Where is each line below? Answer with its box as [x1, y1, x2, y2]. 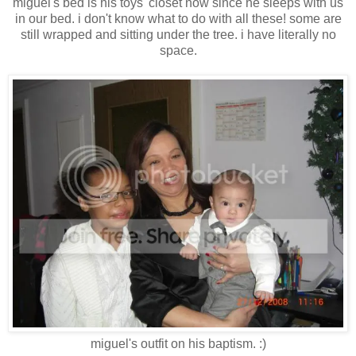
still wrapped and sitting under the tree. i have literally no [20, 28, 336, 42]
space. [159, 44, 197, 58]
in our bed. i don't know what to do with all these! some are [14, 12, 342, 26]
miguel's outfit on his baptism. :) [90, 337, 266, 351]
